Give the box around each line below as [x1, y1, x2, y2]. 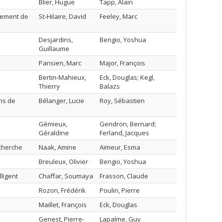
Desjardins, [39, 35, 73, 44]
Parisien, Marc [39, 58, 81, 67]
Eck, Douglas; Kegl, [100, 73, 155, 82]
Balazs [100, 82, 120, 91]
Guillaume [39, 44, 69, 53]
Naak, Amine [39, 143, 76, 152]
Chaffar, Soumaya [39, 171, 93, 180]
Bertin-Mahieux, [39, 73, 86, 82]
